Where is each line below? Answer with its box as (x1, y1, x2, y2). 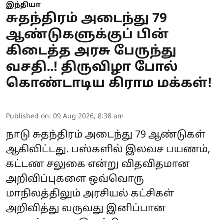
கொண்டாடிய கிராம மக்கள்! (6, 76, 212, 92)
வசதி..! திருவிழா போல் (6, 59, 178, 76)
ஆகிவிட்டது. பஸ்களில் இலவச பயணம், (6, 144, 210, 156)
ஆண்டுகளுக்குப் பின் (6, 27, 168, 43)
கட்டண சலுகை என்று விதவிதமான (6, 159, 190, 170)
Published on (6, 112, 49, 121)
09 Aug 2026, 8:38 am (53, 112, 124, 121)
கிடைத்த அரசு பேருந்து (6, 43, 176, 59)
